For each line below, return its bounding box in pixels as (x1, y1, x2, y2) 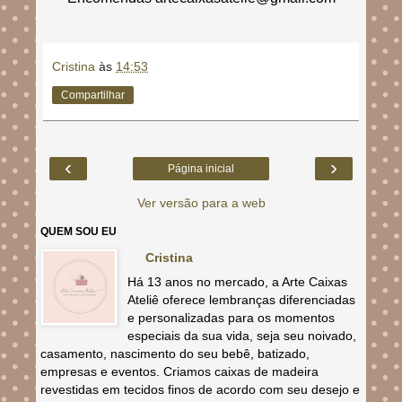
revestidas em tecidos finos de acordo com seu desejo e (40, 381, 360, 397)
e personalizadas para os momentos (127, 310, 335, 325)
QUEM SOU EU (40, 224, 117, 238)
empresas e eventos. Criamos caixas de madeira (40, 363, 319, 379)
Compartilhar (61, 88, 125, 101)
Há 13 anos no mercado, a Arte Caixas (127, 274, 347, 289)
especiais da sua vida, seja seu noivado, (127, 328, 356, 343)
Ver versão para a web (136, 195, 266, 210)
